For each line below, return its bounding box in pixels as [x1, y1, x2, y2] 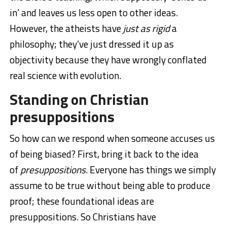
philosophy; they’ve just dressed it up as [9, 36, 174, 51]
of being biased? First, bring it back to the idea [9, 146, 199, 161]
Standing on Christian [9, 88, 149, 110]
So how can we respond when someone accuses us [9, 130, 215, 145]
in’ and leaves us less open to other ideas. [9, 5, 178, 20]
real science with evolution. [9, 67, 121, 83]
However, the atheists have [9, 20, 123, 35]
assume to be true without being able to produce [9, 177, 210, 193]
